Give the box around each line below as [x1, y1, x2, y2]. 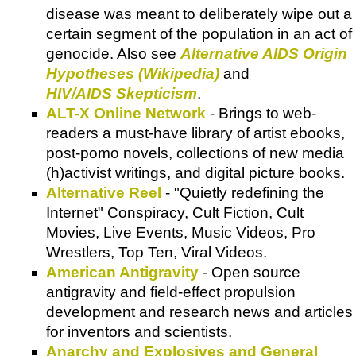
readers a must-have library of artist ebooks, [46, 124, 345, 141]
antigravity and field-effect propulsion [46, 283, 296, 300]
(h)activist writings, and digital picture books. [46, 164, 345, 181]
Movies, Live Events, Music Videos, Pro [46, 223, 315, 241]
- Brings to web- [206, 104, 316, 122]
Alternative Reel [46, 184, 161, 201]
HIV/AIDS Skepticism [46, 84, 197, 102]
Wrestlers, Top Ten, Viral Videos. [46, 243, 267, 261]
